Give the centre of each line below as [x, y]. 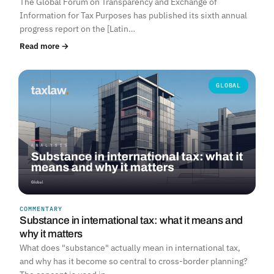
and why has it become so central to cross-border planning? [134, 261]
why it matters [51, 234]
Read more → [44, 46]
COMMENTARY [41, 209]
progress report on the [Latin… [77, 28]
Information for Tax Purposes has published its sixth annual [133, 15]
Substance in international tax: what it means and [131, 220]
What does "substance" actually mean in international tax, [130, 247]
